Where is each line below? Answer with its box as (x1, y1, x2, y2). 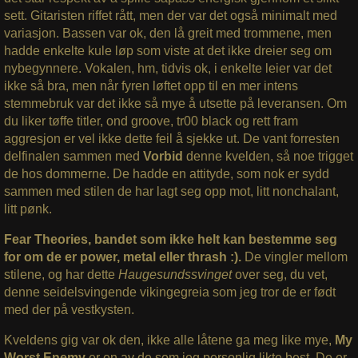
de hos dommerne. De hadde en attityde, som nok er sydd (3, 167, 329, 181)
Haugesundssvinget (117, 268, 232, 282)
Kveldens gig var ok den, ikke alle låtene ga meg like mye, (3, 333, 335, 348)
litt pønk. (3, 202, 52, 217)
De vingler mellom (241, 250, 348, 265)
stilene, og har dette (3, 268, 118, 282)
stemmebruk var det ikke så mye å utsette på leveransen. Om (3, 97, 347, 111)
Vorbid (142, 149, 183, 164)
